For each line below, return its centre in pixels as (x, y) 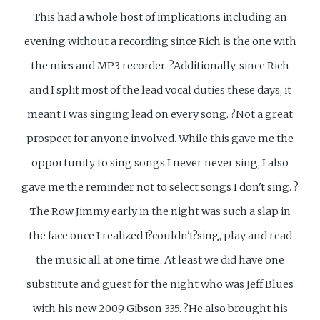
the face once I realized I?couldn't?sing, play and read (160, 236)
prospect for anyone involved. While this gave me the (160, 139)
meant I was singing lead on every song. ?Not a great (160, 115)
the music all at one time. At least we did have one (160, 260)
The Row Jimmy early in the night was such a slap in (160, 212)
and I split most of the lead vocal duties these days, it (160, 90)
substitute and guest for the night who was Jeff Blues (160, 285)
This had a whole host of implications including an (160, 17)
